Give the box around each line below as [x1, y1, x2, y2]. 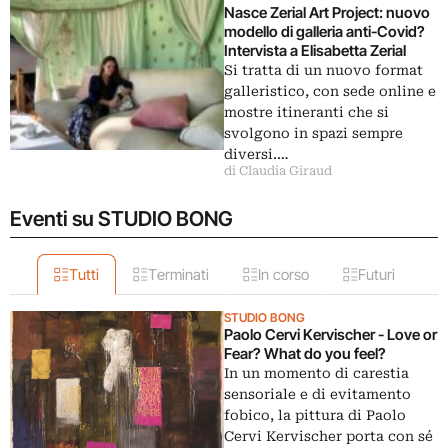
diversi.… [224, 146, 289, 162]
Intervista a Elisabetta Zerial [224, 41, 406, 60]
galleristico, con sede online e [224, 83, 436, 99]
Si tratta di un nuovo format [224, 62, 423, 78]
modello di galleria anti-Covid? [224, 22, 425, 41]
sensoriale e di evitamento [224, 386, 411, 402]
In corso [257, 265, 309, 284]
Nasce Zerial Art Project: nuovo [224, 3, 430, 22]
